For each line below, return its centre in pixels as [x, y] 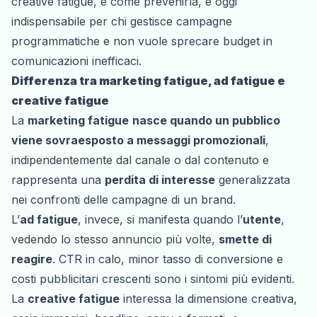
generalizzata [253, 179]
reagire [32, 259]
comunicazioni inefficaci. [76, 60]
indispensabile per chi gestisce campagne [122, 21]
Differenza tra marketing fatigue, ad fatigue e [148, 80]
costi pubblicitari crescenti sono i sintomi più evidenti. [153, 278]
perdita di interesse [160, 179]
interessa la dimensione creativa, [208, 298]
